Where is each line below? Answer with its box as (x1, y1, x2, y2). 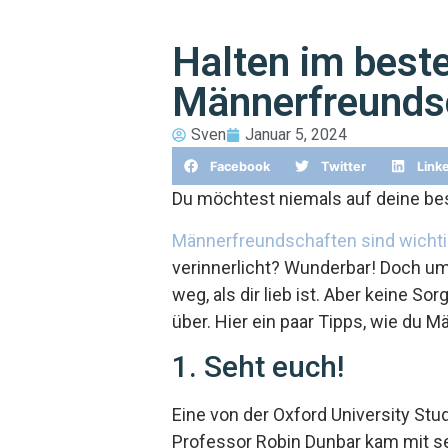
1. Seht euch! (172, 348, 344, 384)
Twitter (321, 158, 367, 174)
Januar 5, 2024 (245, 124, 347, 144)
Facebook (210, 158, 271, 174)
